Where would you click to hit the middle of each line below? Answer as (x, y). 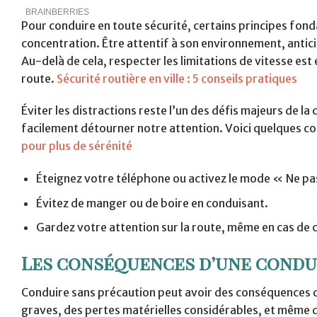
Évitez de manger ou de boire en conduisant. (152, 203)
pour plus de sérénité (77, 146)
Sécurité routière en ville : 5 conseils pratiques (177, 78)
